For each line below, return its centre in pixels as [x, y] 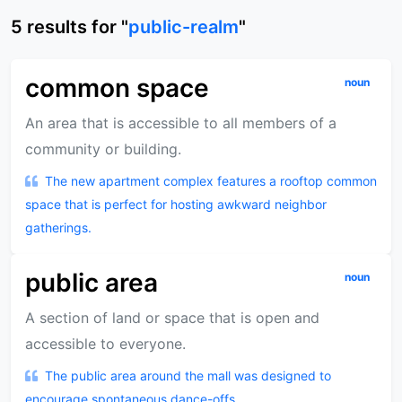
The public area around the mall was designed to [188, 376]
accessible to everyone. [105, 344]
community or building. [103, 149]
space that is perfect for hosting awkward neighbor [176, 205]
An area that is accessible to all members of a [181, 123]
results [57, 27]
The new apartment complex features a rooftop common [211, 181]
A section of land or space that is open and [172, 318]
